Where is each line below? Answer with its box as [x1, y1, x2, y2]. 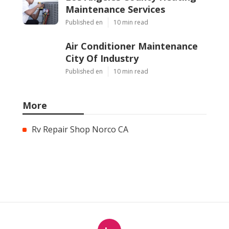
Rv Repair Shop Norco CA [32, 123, 128, 135]
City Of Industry [65, 52, 139, 64]
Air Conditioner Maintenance [65, 39, 198, 52]
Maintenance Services [65, 3, 165, 15]
